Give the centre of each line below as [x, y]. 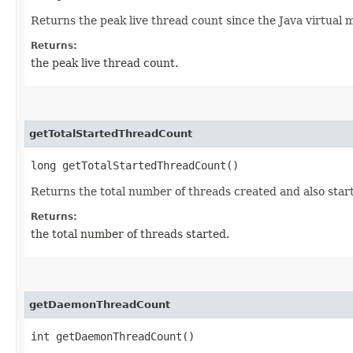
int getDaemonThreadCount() [113, 336]
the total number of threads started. [130, 234]
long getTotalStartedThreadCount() [135, 165]
